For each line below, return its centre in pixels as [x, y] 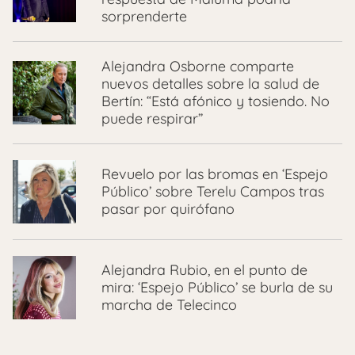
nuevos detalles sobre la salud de [210, 83]
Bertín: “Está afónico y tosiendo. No [216, 101]
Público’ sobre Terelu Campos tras [213, 191]
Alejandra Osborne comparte [198, 66]
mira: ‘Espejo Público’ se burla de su [217, 287]
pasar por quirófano [168, 208]
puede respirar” [152, 118]
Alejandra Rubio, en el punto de [204, 269]
